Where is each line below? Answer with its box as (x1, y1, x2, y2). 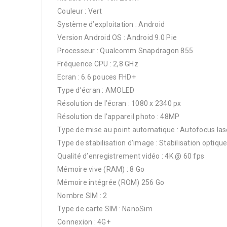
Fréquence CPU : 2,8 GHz (57, 60, 138, 68)
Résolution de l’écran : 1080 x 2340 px (57, 99, 181, 107)
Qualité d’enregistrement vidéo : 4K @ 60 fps (57, 152, 204, 160)
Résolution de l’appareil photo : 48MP (57, 112, 180, 121)
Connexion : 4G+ (57, 218, 110, 226)
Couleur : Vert (57, 7, 102, 15)
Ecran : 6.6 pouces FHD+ (57, 73, 136, 81)
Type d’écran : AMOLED (57, 86, 135, 94)
